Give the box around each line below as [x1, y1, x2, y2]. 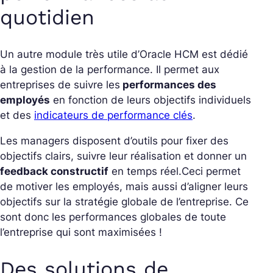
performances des [120, 79, 216, 91]
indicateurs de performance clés [34, 109, 193, 122]
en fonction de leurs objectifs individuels [50, 94, 251, 107]
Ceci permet [182, 165, 241, 178]
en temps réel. [108, 165, 182, 178]
